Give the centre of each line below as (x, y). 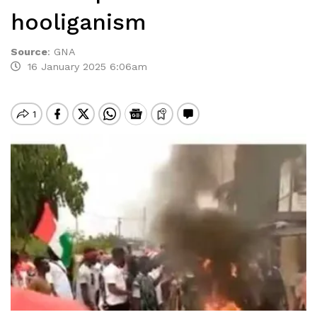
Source (29, 52)
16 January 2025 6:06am (84, 67)
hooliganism (79, 22)
